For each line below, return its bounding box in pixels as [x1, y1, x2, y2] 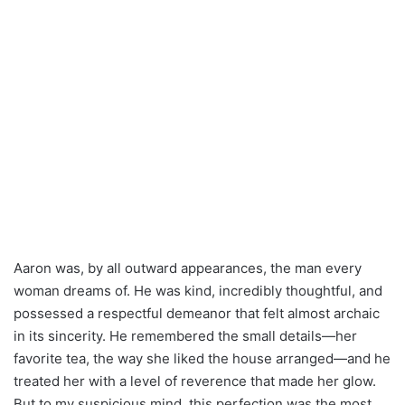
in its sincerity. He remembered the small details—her [14, 326, 357, 344]
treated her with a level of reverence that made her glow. [14, 372, 376, 390]
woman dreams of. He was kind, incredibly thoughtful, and [14, 281, 382, 299]
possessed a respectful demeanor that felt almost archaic [14, 304, 380, 322]
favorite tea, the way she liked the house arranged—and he [14, 349, 391, 367]
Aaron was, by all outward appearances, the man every [14, 259, 362, 277]
